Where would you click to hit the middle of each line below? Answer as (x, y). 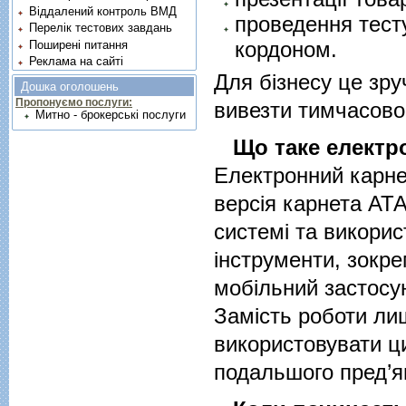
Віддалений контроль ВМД (103, 11)
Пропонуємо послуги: (74, 103)
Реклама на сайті (77, 62)
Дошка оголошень (70, 87)
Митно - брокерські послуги (110, 115)
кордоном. (285, 49)
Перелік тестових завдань (101, 28)
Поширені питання (79, 44)
